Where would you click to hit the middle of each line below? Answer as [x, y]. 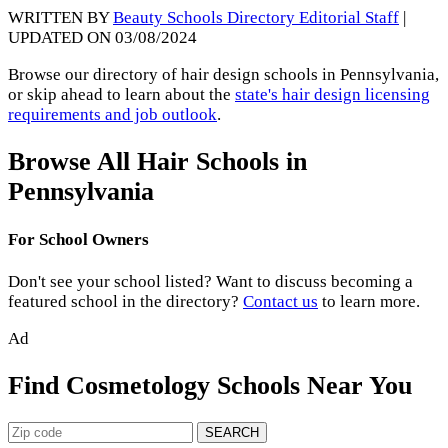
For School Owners [78, 239]
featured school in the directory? [125, 302]
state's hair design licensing [332, 95]
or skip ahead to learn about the [121, 95]
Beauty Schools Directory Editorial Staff [256, 18]
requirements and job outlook [112, 115]
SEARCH [232, 433]
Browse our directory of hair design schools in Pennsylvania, [223, 75]
